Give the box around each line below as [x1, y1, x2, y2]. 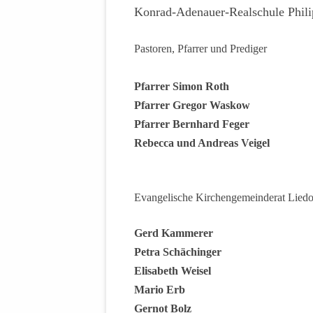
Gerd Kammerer [134, 227, 213, 240]
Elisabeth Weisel [134, 265, 211, 277]
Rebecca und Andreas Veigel [134, 137, 270, 150]
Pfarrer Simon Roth [134, 80, 229, 93]
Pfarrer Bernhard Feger [134, 118, 249, 131]
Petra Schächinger [134, 246, 221, 259]
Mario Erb [134, 284, 185, 296]
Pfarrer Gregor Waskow [134, 99, 250, 112]
